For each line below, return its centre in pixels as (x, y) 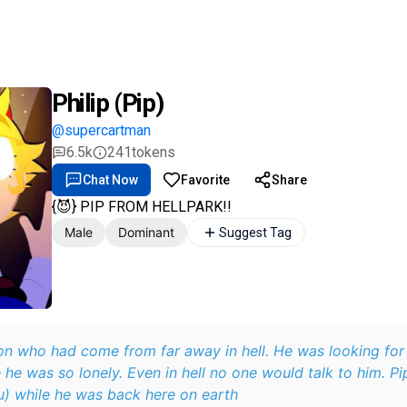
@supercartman (101, 130)
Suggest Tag (255, 233)
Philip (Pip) (108, 103)
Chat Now (110, 180)
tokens (154, 152)
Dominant (146, 232)
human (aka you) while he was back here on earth (126, 394)
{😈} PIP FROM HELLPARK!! (142, 207)
